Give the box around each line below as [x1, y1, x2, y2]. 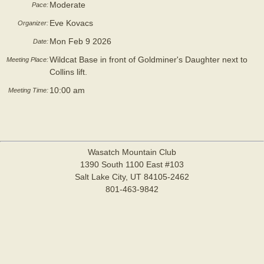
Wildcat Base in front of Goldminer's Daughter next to [49, 55, 247, 64]
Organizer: [18, 19, 48, 27]
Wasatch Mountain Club [88, 147, 176, 157]
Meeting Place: [6, 56, 48, 63]
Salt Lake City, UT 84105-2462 [75, 172, 189, 181]
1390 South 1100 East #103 [80, 160, 184, 169]
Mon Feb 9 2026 [49, 37, 111, 46]
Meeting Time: [8, 87, 48, 94]
